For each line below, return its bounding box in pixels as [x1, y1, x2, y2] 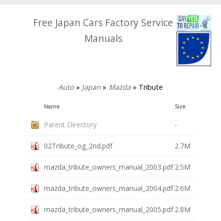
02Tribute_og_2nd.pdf [43, 141, 112, 151]
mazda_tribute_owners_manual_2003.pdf [43, 162, 173, 172]
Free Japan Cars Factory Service [33, 16, 174, 29]
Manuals [84, 32, 122, 45]
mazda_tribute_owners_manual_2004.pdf [43, 184, 173, 193]
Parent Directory [43, 120, 97, 130]
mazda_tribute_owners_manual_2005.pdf [43, 205, 173, 215]
